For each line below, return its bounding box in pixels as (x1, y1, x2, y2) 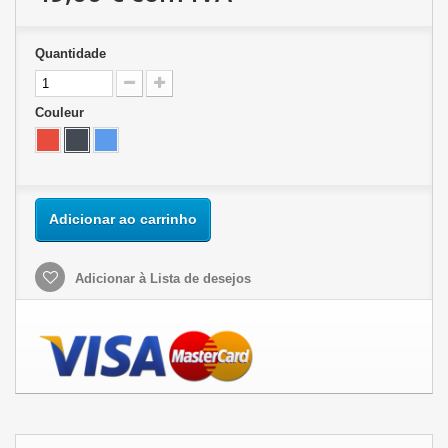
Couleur (35, 105, 88, 120)
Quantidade (35, 46, 106, 61)
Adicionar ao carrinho (49, 211, 197, 227)
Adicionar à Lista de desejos (71, 271, 251, 286)
